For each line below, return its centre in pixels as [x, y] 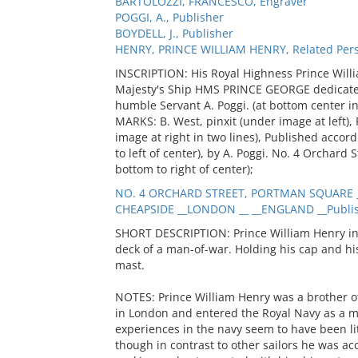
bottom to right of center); [184, 169]
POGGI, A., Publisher [169, 17]
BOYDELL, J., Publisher [174, 33]
